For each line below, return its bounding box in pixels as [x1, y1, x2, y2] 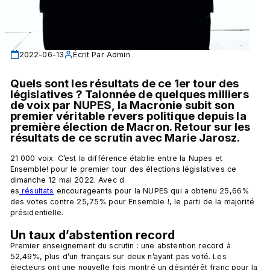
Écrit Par [73, 50, 104, 60]
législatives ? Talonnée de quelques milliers [10, 87, 249, 102]
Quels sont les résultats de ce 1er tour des [10, 77, 239, 91]
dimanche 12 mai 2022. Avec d [10, 175, 125, 184]
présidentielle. [10, 207, 66, 217]
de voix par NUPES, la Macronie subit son [10, 98, 235, 113]
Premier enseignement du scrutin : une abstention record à [10, 241, 231, 251]
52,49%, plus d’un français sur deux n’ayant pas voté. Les [10, 252, 227, 262]
